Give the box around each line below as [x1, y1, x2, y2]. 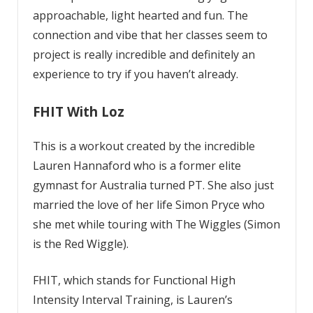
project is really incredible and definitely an [32, 46, 255, 62]
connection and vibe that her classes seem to [32, 27, 268, 43]
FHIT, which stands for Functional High [32, 272, 235, 288]
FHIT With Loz [32, 102, 124, 120]
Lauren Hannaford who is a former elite [32, 157, 241, 173]
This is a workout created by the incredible [32, 138, 255, 154]
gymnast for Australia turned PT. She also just [32, 177, 274, 193]
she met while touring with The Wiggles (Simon [32, 216, 280, 232]
